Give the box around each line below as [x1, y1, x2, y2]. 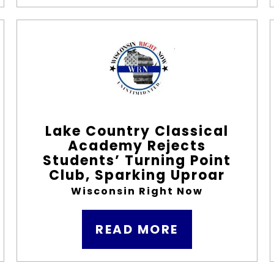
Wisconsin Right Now [71, 184, 203, 198]
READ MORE [95, 221, 179, 238]
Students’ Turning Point [43, 151, 231, 170]
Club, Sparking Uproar [49, 166, 225, 185]
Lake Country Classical [45, 122, 229, 141]
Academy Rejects [68, 136, 206, 155]
